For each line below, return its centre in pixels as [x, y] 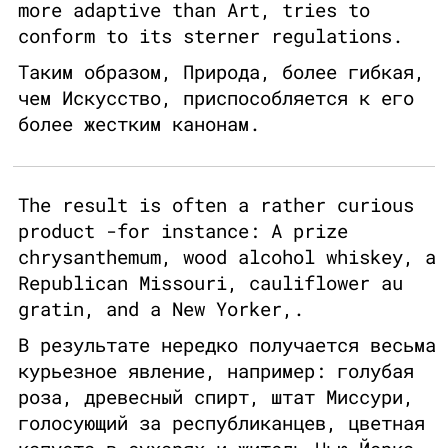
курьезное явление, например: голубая [216, 371]
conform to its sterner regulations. [210, 36]
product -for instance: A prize [183, 231]
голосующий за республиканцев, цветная [221, 423]
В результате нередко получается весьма [227, 345]
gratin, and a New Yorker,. [161, 309]
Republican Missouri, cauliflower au [210, 283]
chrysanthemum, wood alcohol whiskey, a [227, 257]
